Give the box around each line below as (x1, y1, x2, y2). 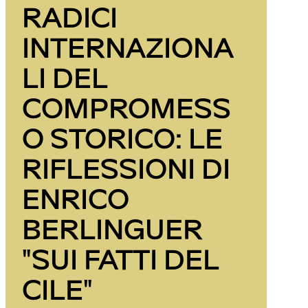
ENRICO (22, 181, 129, 214)
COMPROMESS (22, 90, 231, 124)
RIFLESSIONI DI (22, 151, 230, 184)
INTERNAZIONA (22, 30, 234, 63)
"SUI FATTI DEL (22, 241, 219, 275)
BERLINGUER (22, 211, 203, 245)
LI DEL (22, 60, 107, 93)
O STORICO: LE (22, 120, 223, 154)
